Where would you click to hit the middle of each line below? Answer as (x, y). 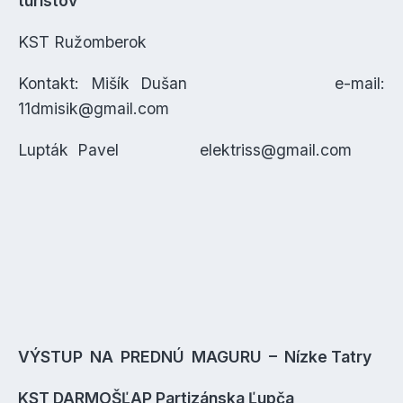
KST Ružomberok (82, 42)
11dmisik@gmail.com (94, 108)
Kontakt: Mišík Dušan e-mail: (201, 83)
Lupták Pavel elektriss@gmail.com (185, 150)
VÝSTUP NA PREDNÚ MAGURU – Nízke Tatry (195, 357)
